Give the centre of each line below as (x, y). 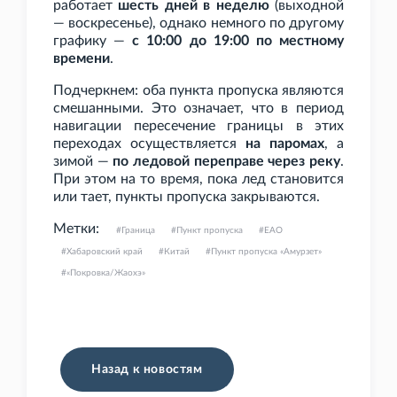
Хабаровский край (105, 252)
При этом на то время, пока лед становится (198, 179)
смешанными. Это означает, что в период (198, 109)
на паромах (285, 144)
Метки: (76, 229)
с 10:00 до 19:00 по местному (238, 41)
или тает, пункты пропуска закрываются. (187, 197)
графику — (93, 41)
